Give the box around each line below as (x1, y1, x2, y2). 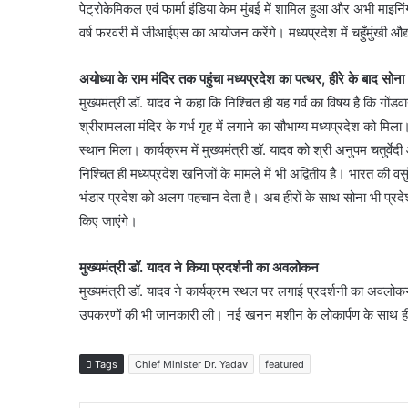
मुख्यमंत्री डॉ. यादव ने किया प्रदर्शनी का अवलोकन (79, 259, 319, 276)
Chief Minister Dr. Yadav (135, 358, 248, 371)
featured (265, 358, 304, 371)
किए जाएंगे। (79, 212, 138, 229)
